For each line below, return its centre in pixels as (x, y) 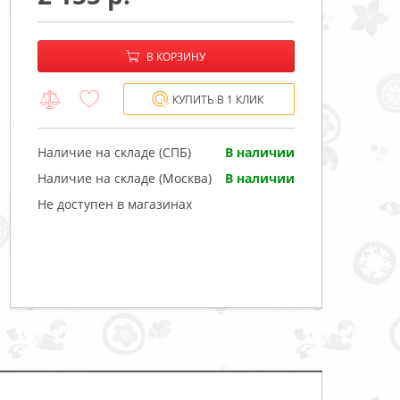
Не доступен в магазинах (115, 204)
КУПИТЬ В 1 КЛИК (218, 99)
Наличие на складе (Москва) (125, 178)
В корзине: (71, 56)
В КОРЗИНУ (176, 56)
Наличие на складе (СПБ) (114, 152)
